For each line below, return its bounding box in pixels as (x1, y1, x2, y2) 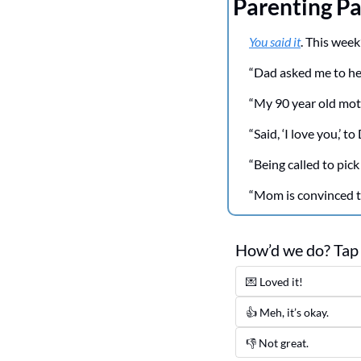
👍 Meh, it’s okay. (246, 305, 329, 319)
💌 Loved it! (246, 274, 305, 288)
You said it (249, 33, 301, 49)
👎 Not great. (246, 335, 311, 350)
